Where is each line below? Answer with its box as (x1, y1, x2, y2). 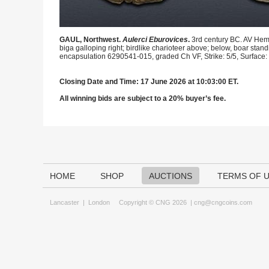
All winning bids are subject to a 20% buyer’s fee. (59, 94, 226, 103)
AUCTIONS (149, 171, 192, 181)
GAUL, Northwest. (59, 35, 122, 44)
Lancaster (50, 199, 79, 206)
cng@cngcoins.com (194, 199, 252, 206)
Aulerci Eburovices (122, 35, 188, 44)
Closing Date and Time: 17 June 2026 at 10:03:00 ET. (59, 77, 238, 86)
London (88, 199, 110, 206)
